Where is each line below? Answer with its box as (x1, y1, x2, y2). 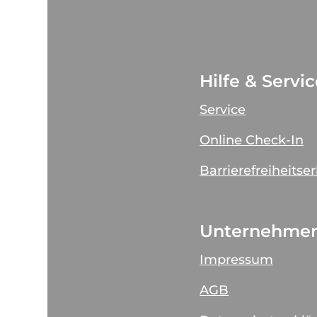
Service (200, 101, 246, 117)
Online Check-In (200, 132, 304, 148)
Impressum (200, 251, 274, 267)
